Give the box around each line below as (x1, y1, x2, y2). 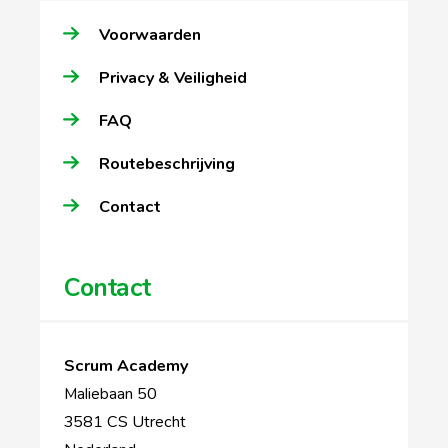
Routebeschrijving (99, 152, 235, 175)
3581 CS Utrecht (64, 410, 186, 433)
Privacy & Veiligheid (99, 66, 247, 89)
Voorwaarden (99, 23, 201, 46)
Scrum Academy (64, 354, 188, 377)
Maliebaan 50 (64, 382, 157, 405)
